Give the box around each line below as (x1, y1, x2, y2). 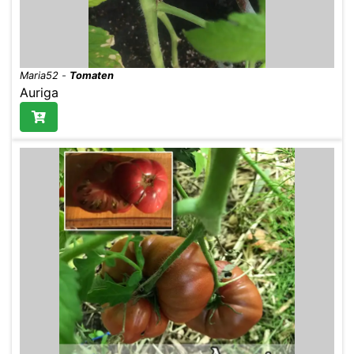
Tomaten (70, 69, 114, 81)
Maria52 (20, 69, 58, 81)
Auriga (20, 84, 58, 100)
